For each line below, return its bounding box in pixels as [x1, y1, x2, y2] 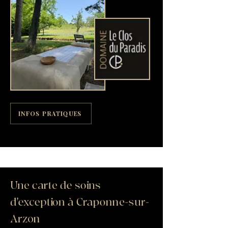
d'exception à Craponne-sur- [10, 195, 150, 209]
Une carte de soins [10, 179, 101, 192]
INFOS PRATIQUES [18, 109, 82, 118]
